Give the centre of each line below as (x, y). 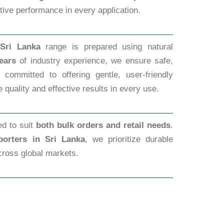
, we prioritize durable (129, 139)
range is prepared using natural (107, 47)
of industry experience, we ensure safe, (94, 61)
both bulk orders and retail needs (103, 125)
